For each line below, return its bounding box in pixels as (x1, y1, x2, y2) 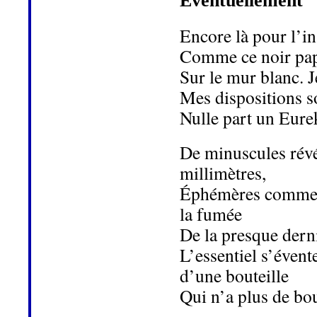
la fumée (180, 202, 242, 226)
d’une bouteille (180, 263, 289, 287)
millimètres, (180, 161, 266, 185)
